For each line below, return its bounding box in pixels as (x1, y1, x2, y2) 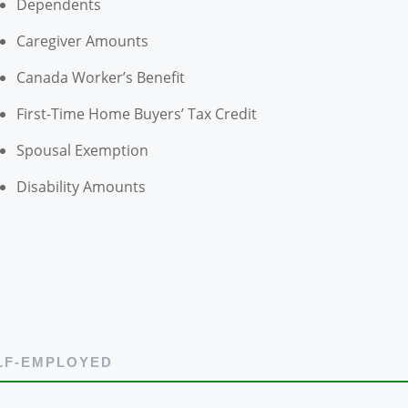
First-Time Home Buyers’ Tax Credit (15, 104, 257, 125)
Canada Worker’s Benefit (15, 67, 185, 88)
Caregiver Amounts (15, 31, 148, 52)
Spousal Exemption (15, 140, 148, 161)
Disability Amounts (15, 177, 146, 198)
